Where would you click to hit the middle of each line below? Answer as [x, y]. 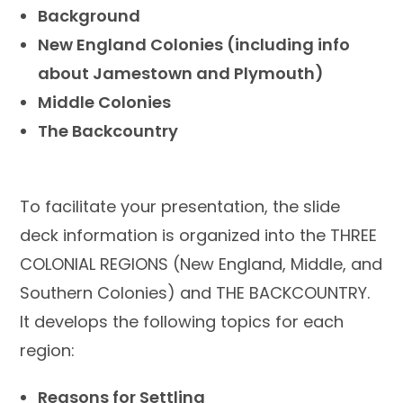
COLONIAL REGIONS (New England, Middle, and [201, 264]
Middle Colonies [105, 103]
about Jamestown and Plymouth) [181, 74]
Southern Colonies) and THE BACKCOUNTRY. [195, 293]
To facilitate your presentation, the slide [180, 207]
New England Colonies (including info [194, 45]
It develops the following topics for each [182, 322]
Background [90, 16]
